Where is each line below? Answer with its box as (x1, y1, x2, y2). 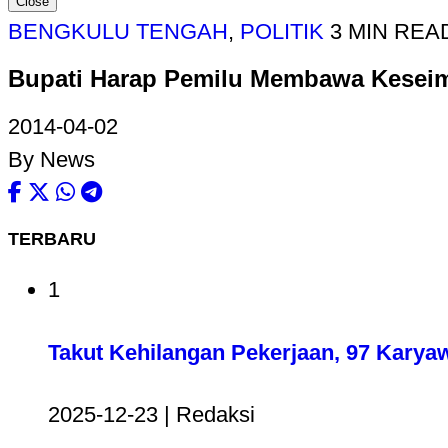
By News (8, 147, 95, 173)
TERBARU (8, 229, 96, 250)
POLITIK (240, 19, 324, 45)
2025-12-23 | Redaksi (48, 401, 255, 427)
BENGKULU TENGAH (8, 19, 228, 45)
